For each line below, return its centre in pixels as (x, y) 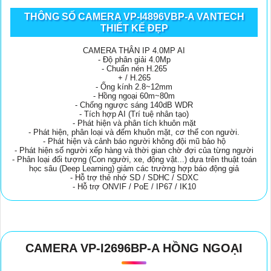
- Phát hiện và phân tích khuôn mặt (134, 123)
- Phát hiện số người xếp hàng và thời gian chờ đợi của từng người (134, 150)
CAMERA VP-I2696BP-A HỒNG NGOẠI (134, 248)
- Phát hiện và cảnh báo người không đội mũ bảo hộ (134, 141)
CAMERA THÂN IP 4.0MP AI (134, 50)
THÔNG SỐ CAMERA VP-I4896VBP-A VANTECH (134, 16)
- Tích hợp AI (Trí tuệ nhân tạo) (134, 114)
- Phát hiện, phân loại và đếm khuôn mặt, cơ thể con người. (134, 132)
